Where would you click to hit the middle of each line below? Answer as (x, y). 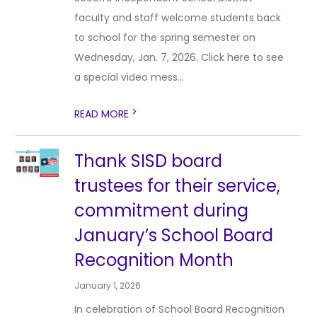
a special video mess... (129, 77)
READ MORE (103, 114)
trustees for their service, (178, 186)
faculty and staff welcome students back (178, 18)
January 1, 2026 (108, 286)
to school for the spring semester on (165, 38)
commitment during (162, 211)
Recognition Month (154, 260)
